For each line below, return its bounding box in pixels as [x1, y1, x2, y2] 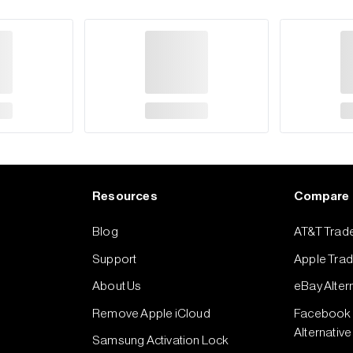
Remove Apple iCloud [92, 307, 210, 320]
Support [92, 252, 137, 266]
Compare [294, 190, 350, 203]
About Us [92, 280, 142, 293]
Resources [92, 190, 158, 203]
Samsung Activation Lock [92, 334, 229, 347]
